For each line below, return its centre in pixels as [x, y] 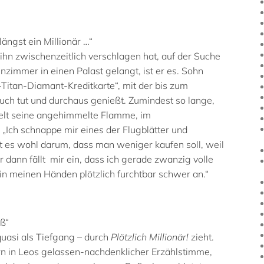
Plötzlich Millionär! [150, 237]
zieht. [201, 237]
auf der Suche [191, 56]
